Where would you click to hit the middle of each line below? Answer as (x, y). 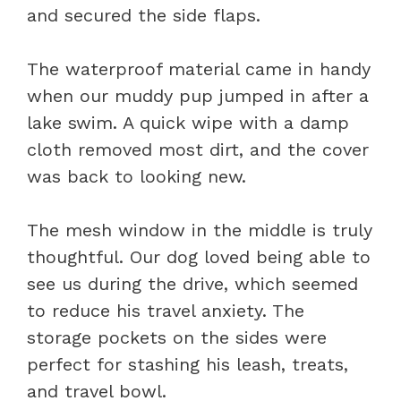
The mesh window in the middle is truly (200, 230)
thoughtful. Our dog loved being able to (199, 256)
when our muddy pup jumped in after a (198, 95)
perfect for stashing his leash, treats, (188, 364)
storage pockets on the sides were (177, 337)
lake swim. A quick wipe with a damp (188, 122)
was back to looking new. (137, 176)
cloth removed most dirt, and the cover (198, 149)
